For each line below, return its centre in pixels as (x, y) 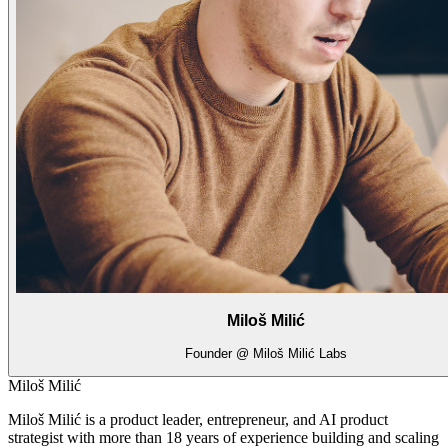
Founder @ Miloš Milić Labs (266, 353)
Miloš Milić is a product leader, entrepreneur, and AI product (198, 419)
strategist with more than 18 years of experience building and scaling (223, 437)
